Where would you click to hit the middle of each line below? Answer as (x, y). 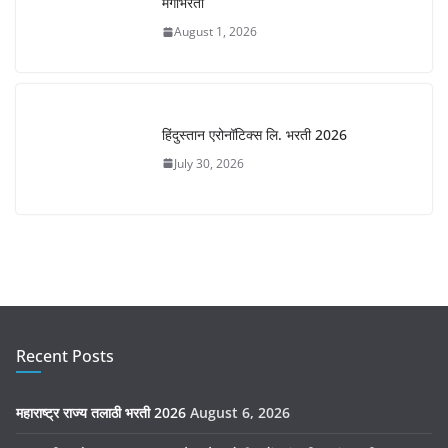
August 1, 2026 (215, 32)
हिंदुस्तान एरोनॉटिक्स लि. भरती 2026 (254, 134)
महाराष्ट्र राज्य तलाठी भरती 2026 (101, 412)
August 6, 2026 (240, 412)
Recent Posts (65, 356)
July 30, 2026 (209, 163)
